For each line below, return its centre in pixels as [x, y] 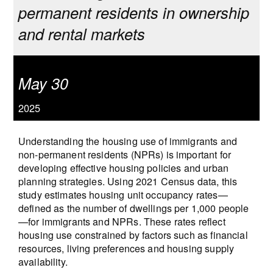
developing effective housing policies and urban [123, 168]
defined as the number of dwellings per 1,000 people [133, 208]
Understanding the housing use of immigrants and [127, 141]
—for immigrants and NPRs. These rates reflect [122, 221]
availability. [43, 261]
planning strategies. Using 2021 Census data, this [128, 181]
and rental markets [81, 33]
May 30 [43, 83]
